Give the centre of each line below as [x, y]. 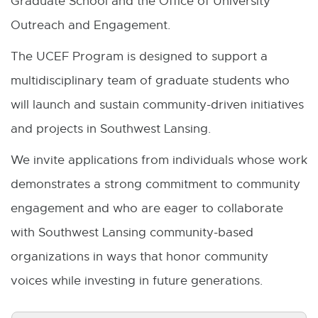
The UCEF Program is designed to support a [139, 57]
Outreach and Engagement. [92, 26]
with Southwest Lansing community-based [132, 233]
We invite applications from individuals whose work [159, 160]
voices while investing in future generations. [137, 281]
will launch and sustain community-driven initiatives [157, 105]
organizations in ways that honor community [139, 257]
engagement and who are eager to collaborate [147, 209]
